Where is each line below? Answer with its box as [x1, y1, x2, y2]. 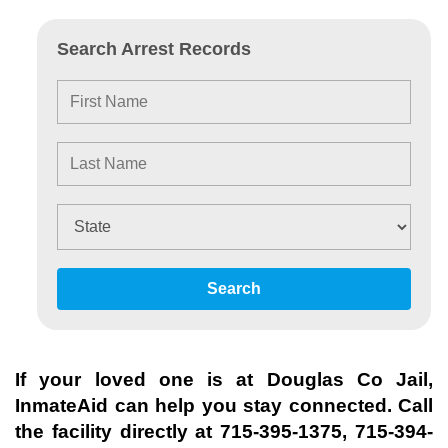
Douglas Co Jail [266, 369, 428, 390]
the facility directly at [15, 421, 221, 442]
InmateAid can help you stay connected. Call [15, 395, 433, 416]
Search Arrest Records [57, 39, 251, 59]
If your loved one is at [15, 369, 267, 390]
